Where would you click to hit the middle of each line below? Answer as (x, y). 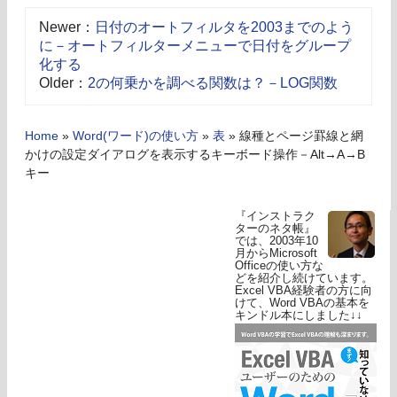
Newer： (67, 27)
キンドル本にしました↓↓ (299, 315)
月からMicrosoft (276, 253)
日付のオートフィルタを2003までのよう (224, 27)
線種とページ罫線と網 (301, 136)
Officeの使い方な (279, 266)
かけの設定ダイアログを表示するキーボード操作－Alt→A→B (195, 155)
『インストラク (275, 216)
